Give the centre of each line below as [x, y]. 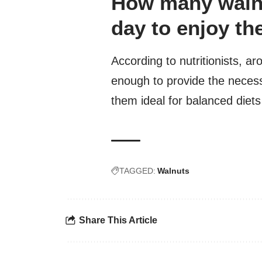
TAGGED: [137, 170]
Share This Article [118, 220]
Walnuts [173, 170]
